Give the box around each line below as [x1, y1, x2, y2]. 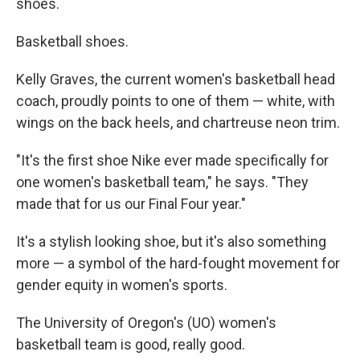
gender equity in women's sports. [16, 276, 227, 293]
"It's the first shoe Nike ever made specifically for [16, 152, 329, 169]
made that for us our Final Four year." [16, 195, 246, 212]
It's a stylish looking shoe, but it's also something [16, 233, 326, 250]
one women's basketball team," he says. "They [16, 174, 309, 190]
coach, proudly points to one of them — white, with [16, 92, 335, 109]
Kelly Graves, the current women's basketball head [16, 71, 335, 88]
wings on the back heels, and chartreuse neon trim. [16, 114, 340, 131]
